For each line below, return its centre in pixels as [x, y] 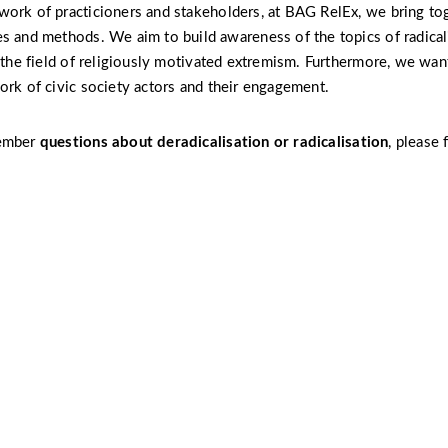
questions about [96, 142]
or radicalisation [331, 142]
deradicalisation [213, 142]
